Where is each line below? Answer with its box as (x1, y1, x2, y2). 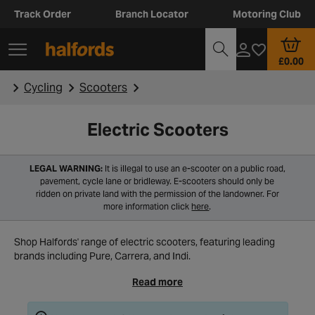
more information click (103, 201, 192, 212)
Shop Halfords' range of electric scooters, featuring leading (14, 236, 275, 248)
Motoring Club (233, 8, 301, 20)
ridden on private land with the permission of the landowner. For (35, 188, 279, 199)
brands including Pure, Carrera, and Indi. (14, 250, 191, 262)
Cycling (24, 79, 63, 95)
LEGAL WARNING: (29, 163, 103, 174)
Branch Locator (115, 8, 188, 20)
